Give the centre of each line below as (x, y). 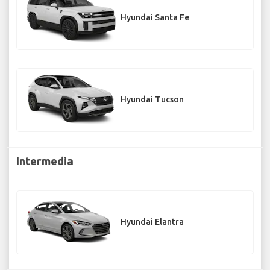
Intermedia (45, 161)
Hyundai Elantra (152, 222)
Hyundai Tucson (152, 100)
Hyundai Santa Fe (155, 18)
